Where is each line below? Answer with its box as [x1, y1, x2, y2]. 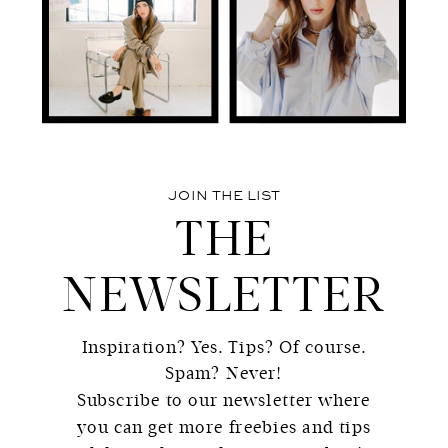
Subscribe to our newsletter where [77, 390, 371, 411]
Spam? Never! [165, 364, 283, 384]
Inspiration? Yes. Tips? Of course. [81, 337, 367, 358]
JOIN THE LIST [167, 187, 281, 205]
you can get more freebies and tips [77, 417, 371, 438]
